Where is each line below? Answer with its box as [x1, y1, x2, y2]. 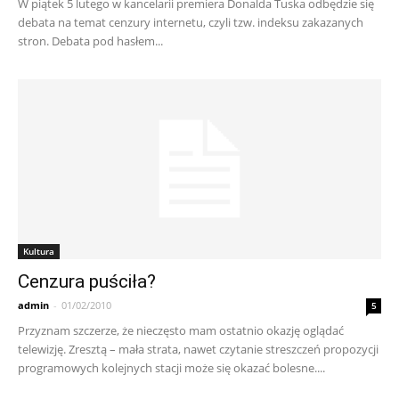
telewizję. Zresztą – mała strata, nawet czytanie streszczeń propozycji [18, 340, 379, 357]
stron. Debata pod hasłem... [18, 33, 163, 50]
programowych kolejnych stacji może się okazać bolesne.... [18, 359, 325, 376]
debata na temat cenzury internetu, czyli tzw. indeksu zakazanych [18, 14, 363, 31]
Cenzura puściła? [18, 270, 156, 292]
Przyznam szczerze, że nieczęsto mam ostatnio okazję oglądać [18, 322, 344, 338]
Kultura [23, 244, 54, 257]
